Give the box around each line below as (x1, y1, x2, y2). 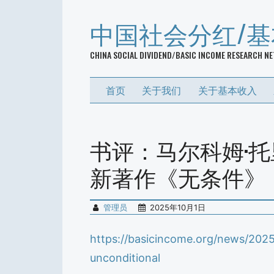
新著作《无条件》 (90, 160, 266, 193)
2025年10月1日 (150, 202, 206, 212)
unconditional (90, 251, 160, 264)
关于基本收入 (198, 83, 257, 98)
